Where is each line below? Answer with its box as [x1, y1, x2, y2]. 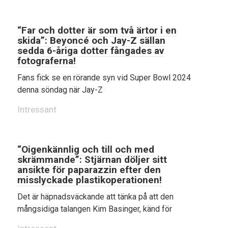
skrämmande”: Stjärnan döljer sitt [17, 154, 167, 165]
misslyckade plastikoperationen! [17, 174, 162, 186]
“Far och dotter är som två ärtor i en [17, 24, 177, 36]
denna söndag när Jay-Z [17, 85, 103, 95]
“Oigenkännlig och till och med [17, 144, 154, 155]
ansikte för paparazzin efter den [17, 164, 161, 176]
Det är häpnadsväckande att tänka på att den [17, 192, 174, 202]
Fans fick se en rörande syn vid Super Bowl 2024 [17, 73, 191, 82]
